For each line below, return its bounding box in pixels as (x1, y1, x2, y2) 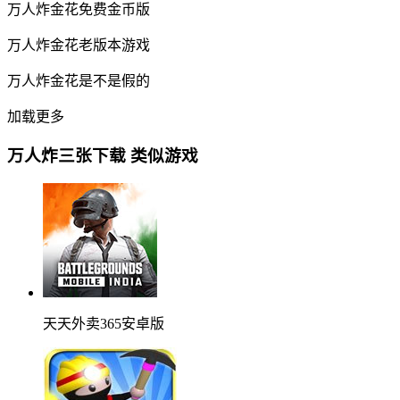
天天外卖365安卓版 (43, 316, 164, 332)
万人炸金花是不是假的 (7, 72, 150, 88)
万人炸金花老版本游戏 (7, 37, 150, 53)
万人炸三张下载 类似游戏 (7, 146, 198, 166)
